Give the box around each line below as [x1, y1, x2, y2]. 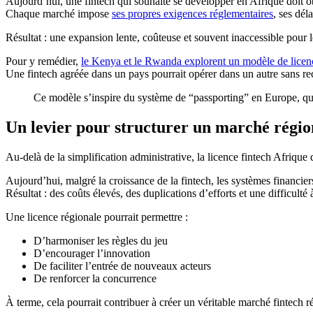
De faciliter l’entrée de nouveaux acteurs [34, 260, 211, 272]
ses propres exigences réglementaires [112, 8, 273, 20]
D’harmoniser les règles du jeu [34, 235, 168, 247]
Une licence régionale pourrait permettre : [6, 211, 188, 224]
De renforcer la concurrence [34, 272, 156, 285]
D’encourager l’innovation [34, 247, 150, 260]
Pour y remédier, [6, 55, 81, 68]
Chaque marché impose [6, 8, 112, 20]
